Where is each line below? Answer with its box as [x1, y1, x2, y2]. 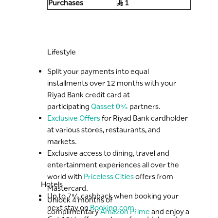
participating [47, 102, 91, 111]
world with [47, 172, 84, 181]
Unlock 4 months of [47, 195, 112, 204]
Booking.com [90, 203, 134, 212]
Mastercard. [47, 183, 88, 193]
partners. [127, 102, 161, 111]
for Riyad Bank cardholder [100, 113, 188, 123]
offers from [133, 172, 173, 181]
